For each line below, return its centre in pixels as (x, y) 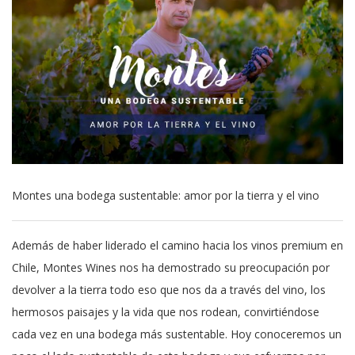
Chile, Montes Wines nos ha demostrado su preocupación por (171, 268)
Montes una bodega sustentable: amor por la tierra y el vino (166, 196)
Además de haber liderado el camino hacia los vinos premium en (177, 246)
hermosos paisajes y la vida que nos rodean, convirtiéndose (166, 312)
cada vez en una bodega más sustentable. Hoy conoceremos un (177, 334)
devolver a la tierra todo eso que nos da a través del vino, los (169, 290)
